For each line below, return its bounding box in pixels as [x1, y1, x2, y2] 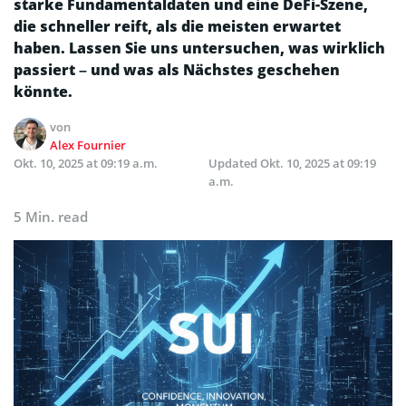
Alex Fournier [50, 137, 127, 153]
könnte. [14, 82, 72, 101]
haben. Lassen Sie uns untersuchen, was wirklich [14, 38, 385, 58]
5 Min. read [14, 208, 88, 226]
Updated [208, 155, 260, 171]
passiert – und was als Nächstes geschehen [14, 60, 340, 80]
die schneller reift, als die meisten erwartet [14, 16, 341, 36]
